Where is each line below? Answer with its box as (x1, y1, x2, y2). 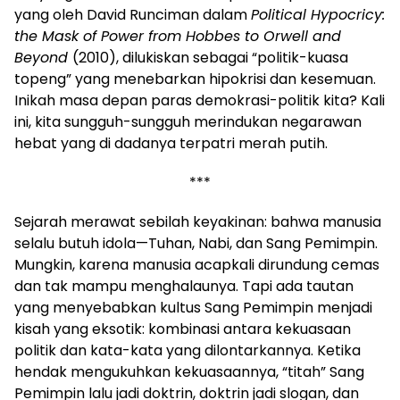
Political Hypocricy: (251, 4, 385, 25)
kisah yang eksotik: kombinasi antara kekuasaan (14, 318, 351, 339)
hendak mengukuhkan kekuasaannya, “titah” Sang (14, 361, 364, 382)
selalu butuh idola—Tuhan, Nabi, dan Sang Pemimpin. (14, 232, 378, 254)
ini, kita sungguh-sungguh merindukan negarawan (14, 111, 362, 132)
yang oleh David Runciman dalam (14, 4, 251, 25)
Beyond (14, 46, 72, 68)
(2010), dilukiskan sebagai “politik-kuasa (72, 46, 348, 68)
